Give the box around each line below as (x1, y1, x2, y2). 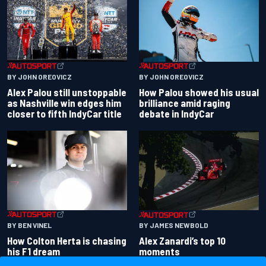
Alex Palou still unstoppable (7, 85, 126, 98)
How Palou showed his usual (139, 85, 259, 98)
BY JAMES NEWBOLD (139, 221, 208, 230)
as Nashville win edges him (7, 96, 121, 109)
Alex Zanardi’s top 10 (139, 235, 226, 247)
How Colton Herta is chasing (7, 234, 126, 246)
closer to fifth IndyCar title (7, 107, 122, 119)
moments (139, 245, 180, 258)
